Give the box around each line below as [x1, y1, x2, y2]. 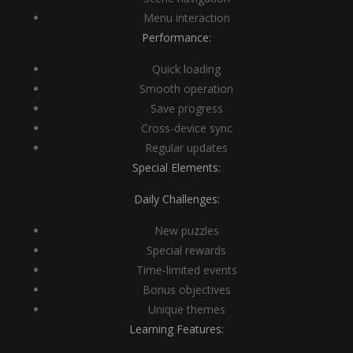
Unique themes [147, 302, 225, 317]
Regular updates [145, 140, 228, 155]
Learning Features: [129, 321, 224, 336]
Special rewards [147, 243, 226, 258]
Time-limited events [136, 262, 237, 277]
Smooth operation [139, 81, 233, 96]
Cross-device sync [140, 121, 232, 136]
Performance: [142, 30, 211, 45]
